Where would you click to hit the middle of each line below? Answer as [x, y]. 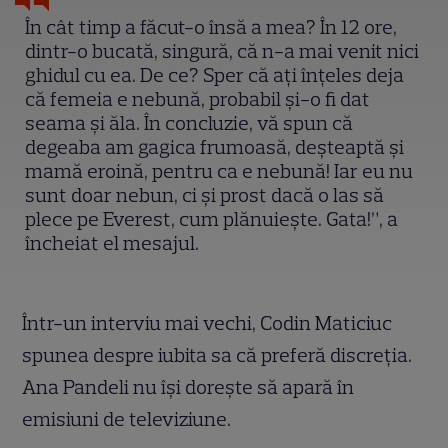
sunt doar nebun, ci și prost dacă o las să [205, 194]
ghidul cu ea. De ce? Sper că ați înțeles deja [215, 74]
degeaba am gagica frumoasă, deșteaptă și [215, 146]
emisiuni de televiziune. [127, 418]
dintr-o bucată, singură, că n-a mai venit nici [222, 50]
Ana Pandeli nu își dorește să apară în [188, 386]
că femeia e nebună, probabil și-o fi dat [198, 98]
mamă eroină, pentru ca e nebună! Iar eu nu [219, 170]
